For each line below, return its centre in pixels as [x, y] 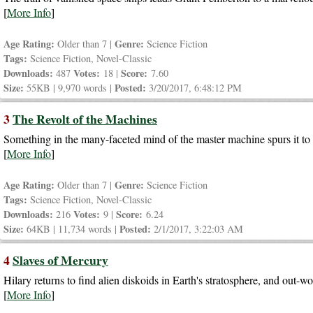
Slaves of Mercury [60, 260]
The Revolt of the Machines [85, 118]
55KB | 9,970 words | [69, 87]
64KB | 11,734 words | [72, 228]
